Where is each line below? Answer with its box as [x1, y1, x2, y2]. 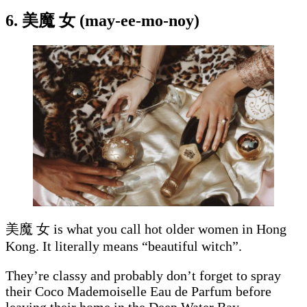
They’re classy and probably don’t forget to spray [5, 268, 281, 284]
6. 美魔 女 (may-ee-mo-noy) [5, 12, 199, 30]
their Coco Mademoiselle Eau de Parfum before [5, 284, 271, 299]
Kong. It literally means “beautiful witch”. [5, 238, 245, 254]
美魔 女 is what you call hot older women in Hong [5, 221, 286, 237]
